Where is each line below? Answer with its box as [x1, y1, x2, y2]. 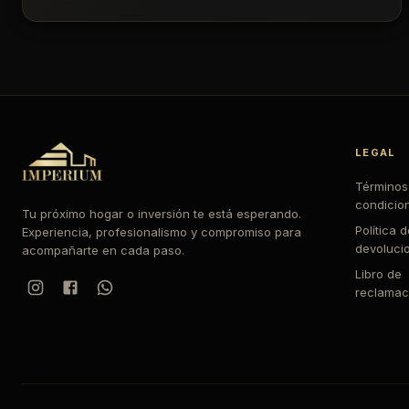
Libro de [355, 267, 403, 281]
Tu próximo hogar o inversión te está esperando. [22, 206, 301, 221]
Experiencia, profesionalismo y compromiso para [22, 225, 301, 239]
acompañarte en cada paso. [22, 243, 184, 257]
